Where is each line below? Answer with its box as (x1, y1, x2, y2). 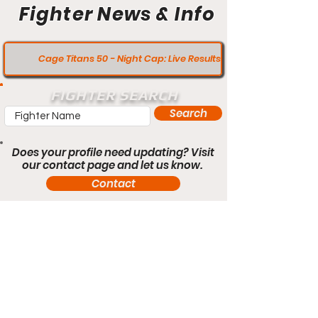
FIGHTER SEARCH (50, 87, 178, 103)
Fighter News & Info (19, 1, 216, 27)
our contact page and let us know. (22, 158, 204, 172)
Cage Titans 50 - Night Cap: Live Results (38, 52, 221, 65)
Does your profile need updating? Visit (12, 145, 214, 160)
